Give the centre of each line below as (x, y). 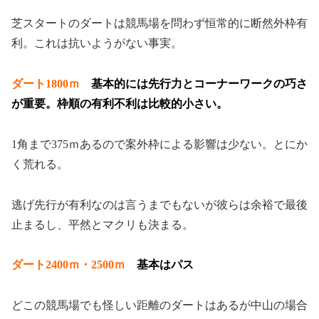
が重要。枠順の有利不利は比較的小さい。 (120, 104)
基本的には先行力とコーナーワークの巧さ (199, 84)
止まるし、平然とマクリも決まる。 (103, 224)
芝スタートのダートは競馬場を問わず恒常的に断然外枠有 (159, 23)
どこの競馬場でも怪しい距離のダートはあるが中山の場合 (159, 305)
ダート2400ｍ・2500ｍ (74, 265)
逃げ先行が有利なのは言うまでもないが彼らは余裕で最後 (159, 204)
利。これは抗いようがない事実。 (97, 43)
